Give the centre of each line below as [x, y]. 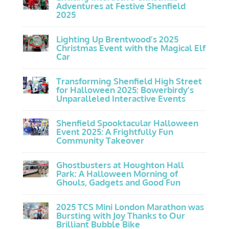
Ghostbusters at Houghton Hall [120, 165]
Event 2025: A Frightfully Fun [114, 131]
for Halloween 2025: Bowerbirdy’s [125, 89]
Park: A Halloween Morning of [117, 173]
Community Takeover [100, 140]
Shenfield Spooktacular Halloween [127, 123]
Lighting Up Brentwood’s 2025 [117, 39]
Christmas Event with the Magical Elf [131, 48]
